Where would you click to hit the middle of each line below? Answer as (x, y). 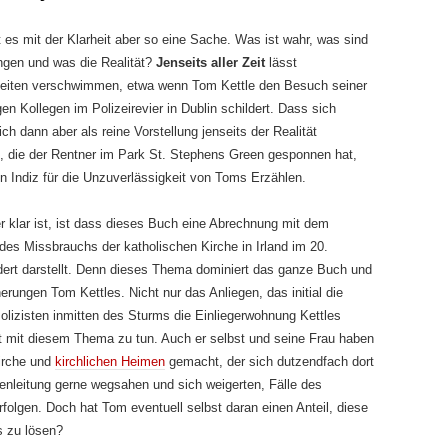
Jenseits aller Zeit (212, 62)
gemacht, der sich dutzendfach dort (269, 361)
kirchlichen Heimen (110, 361)
